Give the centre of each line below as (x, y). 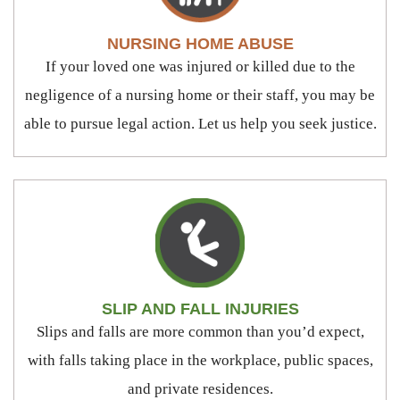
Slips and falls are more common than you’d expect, (200, 331)
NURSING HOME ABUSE (200, 43)
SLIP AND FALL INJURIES (200, 308)
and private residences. (200, 388)
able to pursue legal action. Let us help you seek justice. (200, 123)
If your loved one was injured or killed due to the (200, 66)
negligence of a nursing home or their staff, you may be (200, 95)
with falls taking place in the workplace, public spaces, (200, 360)
